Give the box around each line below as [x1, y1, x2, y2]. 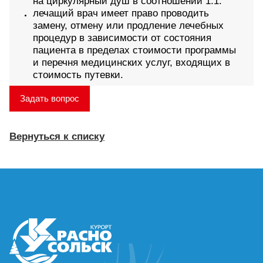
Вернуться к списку [9, 131, 104, 143]
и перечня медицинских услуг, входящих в [33, 57, 230, 69]
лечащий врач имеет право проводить [33, 8, 209, 19]
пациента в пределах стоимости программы [33, 45, 236, 56]
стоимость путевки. [33, 69, 123, 81]
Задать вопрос [20, 93, 79, 104]
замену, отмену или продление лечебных [33, 20, 224, 32]
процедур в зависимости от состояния [33, 32, 211, 44]
